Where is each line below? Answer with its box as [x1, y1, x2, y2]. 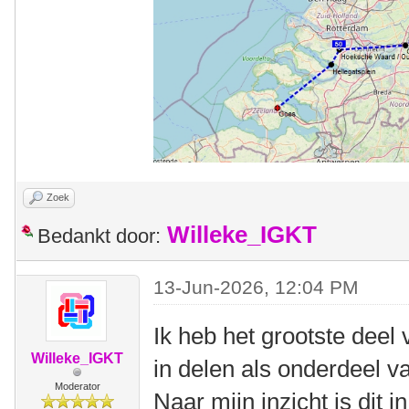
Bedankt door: [37, 224, 161, 247]
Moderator [54, 380, 100, 392]
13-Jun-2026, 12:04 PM [153, 276, 360, 298]
